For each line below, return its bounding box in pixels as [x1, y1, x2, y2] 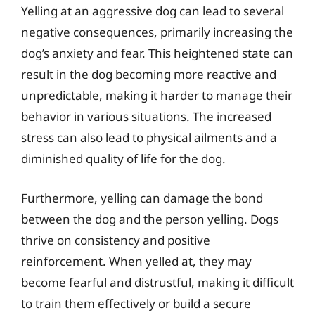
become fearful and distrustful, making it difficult [21, 274, 294, 290]
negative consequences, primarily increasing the [21, 24, 293, 40]
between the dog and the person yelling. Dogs [21, 210, 278, 227]
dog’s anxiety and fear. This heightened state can [21, 45, 293, 61]
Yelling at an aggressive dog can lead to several [21, 3, 284, 19]
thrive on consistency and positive [21, 231, 210, 248]
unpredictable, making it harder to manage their [21, 87, 292, 103]
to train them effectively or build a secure [21, 295, 251, 311]
